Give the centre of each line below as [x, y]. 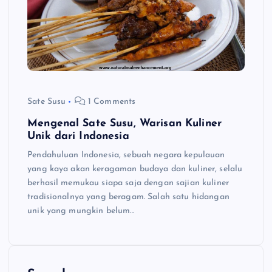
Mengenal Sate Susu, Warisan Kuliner [125, 123]
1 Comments [110, 101]
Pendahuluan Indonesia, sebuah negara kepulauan [126, 155]
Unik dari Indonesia [78, 136]
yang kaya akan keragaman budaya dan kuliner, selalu [135, 169]
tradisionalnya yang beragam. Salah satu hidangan [128, 197]
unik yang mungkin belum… [81, 211]
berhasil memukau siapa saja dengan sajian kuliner [128, 183]
